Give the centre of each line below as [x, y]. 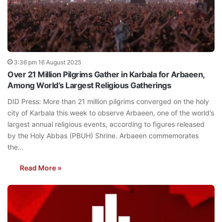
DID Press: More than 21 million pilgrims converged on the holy [108, 102]
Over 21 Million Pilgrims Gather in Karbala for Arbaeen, [106, 75]
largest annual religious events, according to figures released [106, 124]
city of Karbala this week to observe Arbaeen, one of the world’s [111, 113]
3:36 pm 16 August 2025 [48, 62]
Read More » [41, 168]
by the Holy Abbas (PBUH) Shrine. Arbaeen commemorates [103, 136]
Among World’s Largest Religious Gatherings [89, 85]
